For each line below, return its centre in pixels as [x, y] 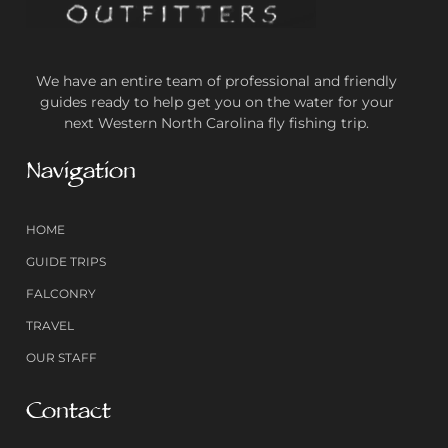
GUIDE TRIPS [66, 262]
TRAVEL [50, 326]
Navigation [81, 174]
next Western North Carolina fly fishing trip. [216, 123]
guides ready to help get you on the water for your [216, 102]
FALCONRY [61, 294]
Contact [68, 414]
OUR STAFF [61, 358]
